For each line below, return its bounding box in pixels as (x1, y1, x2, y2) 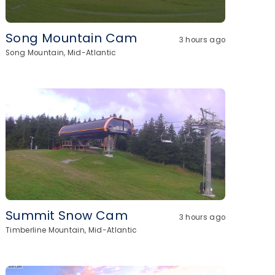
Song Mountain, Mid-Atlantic (6, 48, 117, 58)
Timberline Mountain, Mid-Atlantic (6, 225, 137, 235)
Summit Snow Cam (6, 207, 128, 224)
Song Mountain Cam (6, 29, 137, 47)
